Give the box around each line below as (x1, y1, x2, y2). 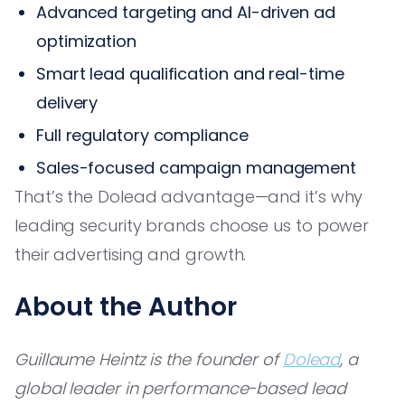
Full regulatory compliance (36, 123, 249, 146)
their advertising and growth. (14, 242, 247, 266)
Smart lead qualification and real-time (36, 61, 344, 85)
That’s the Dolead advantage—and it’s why (14, 184, 363, 208)
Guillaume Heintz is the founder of (14, 347, 283, 371)
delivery (36, 90, 99, 114)
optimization (36, 29, 137, 52)
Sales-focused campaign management (36, 155, 357, 179)
